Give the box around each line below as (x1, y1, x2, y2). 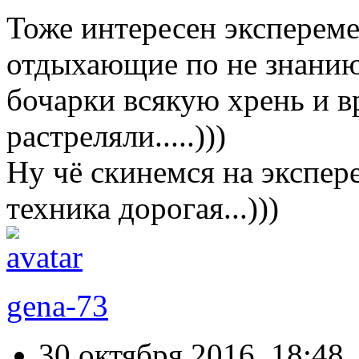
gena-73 (6, 288, 108, 324)
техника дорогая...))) (6, 191, 279, 226)
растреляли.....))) (6, 119, 226, 154)
